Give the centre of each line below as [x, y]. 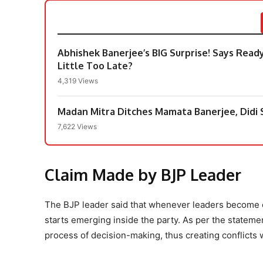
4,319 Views [78, 80]
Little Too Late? [95, 65]
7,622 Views [77, 126]
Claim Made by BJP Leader [143, 174]
